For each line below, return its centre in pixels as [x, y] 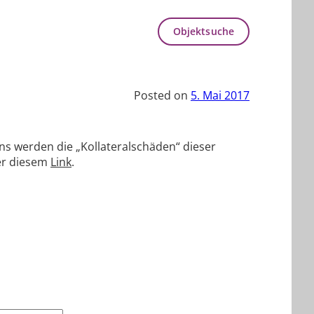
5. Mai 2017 [220, 95]
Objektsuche [203, 32]
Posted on [162, 95]
